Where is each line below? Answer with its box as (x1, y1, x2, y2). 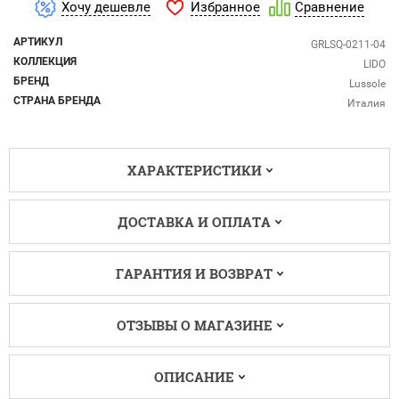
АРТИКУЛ (13, 35, 62, 48)
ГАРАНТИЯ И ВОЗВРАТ (116, 265, 273, 283)
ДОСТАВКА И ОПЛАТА (118, 213, 271, 232)
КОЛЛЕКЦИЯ (13, 54, 77, 68)
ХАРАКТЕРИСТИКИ (126, 161, 262, 180)
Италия (347, 96, 386, 110)
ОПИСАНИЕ (154, 368, 234, 387)
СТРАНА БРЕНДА (13, 94, 101, 107)
